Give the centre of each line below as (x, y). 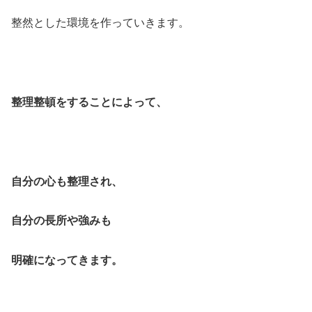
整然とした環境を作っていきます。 (100, 23)
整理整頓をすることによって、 (89, 102)
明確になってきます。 (67, 260)
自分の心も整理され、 (67, 181)
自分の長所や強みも (61, 221)
